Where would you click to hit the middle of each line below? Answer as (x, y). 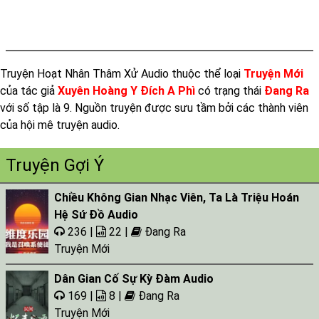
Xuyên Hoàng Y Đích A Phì (126, 91)
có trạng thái (230, 91)
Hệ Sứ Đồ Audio (96, 215)
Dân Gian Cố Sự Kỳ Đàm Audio (134, 279)
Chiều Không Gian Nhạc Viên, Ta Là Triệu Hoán (177, 198)
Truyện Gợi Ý (55, 165)
